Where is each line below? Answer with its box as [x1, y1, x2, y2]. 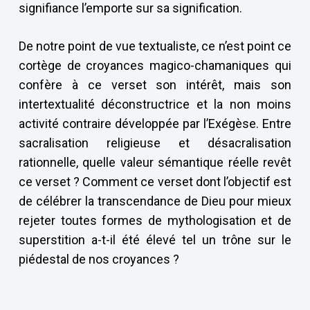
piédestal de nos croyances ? [18, 252, 179, 266]
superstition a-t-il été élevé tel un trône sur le [18, 232, 292, 247]
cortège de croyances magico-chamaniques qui [18, 58, 292, 73]
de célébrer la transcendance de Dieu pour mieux [18, 194, 292, 208]
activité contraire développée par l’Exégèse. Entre [18, 116, 292, 131]
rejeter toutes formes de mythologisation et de [18, 213, 292, 228]
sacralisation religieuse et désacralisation [18, 136, 292, 150]
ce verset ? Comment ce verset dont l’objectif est [18, 174, 292, 189]
